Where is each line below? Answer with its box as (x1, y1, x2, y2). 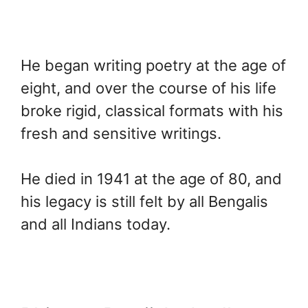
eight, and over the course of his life (21, 78, 276, 97)
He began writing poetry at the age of (21, 56, 286, 74)
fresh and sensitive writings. (21, 124, 221, 142)
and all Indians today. (21, 214, 175, 233)
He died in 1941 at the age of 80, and (21, 169, 282, 188)
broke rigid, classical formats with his (21, 101, 283, 120)
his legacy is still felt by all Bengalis (21, 192, 268, 210)
